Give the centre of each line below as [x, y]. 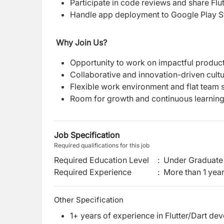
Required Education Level [101, 160]
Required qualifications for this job [102, 145]
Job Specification [87, 135]
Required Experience [93, 172]
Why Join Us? [80, 42]
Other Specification [89, 200]
